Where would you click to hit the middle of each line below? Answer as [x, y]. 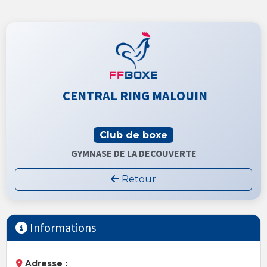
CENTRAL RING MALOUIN [133, 96]
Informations [62, 228]
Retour [139, 179]
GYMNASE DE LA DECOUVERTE [133, 153]
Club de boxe [133, 135]
